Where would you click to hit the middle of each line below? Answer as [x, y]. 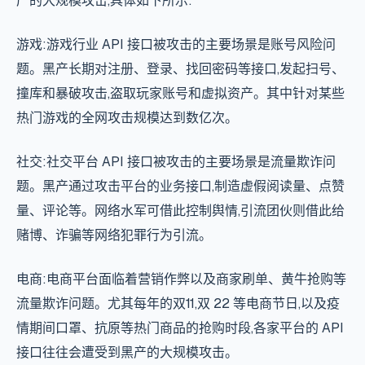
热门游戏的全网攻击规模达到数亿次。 [127, 118]
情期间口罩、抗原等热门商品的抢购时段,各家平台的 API [180, 328]
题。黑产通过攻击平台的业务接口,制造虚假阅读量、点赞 [180, 187]
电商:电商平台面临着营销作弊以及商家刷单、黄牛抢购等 [181, 279]
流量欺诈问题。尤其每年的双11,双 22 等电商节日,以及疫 [178, 304]
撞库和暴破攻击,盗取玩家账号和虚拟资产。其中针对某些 [180, 94]
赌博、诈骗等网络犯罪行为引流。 [114, 235]
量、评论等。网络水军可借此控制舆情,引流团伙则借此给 [180, 211]
